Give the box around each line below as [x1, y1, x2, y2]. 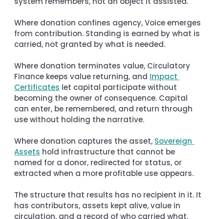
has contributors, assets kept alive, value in [14, 200, 183, 211]
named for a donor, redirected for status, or [14, 157, 184, 168]
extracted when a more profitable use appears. [14, 168, 194, 178]
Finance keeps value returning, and [14, 71, 150, 82]
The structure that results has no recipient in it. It [14, 189, 204, 200]
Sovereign [154, 135, 195, 146]
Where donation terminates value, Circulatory [14, 60, 193, 71]
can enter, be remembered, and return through [14, 103, 195, 114]
